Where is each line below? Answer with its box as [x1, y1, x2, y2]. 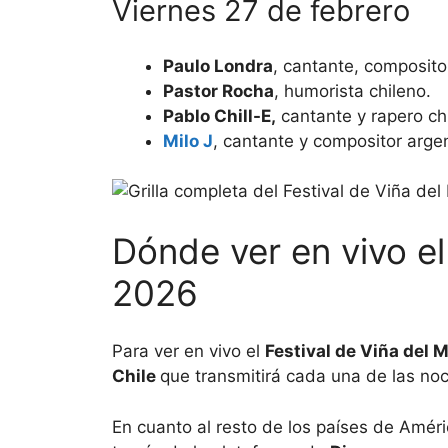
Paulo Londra [163, 55, 273, 76]
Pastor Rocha [163, 80, 274, 101]
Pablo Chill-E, [163, 105, 276, 126]
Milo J [163, 130, 213, 151]
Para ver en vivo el [112, 341, 265, 362]
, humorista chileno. [274, 80, 431, 101]
